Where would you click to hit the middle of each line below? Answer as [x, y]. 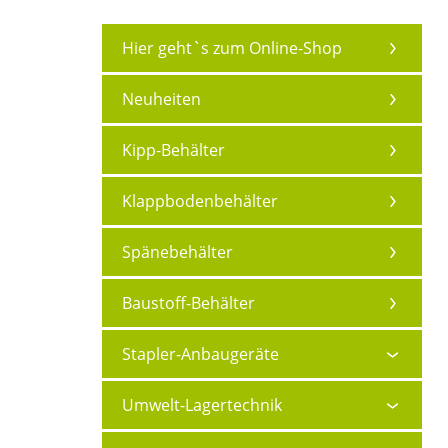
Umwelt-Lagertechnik [202, 405]
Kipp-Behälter [173, 150]
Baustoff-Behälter [188, 303]
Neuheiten [161, 99]
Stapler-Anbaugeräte [200, 354]
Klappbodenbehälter [200, 201]
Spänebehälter [177, 252]
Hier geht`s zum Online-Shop [232, 48]
